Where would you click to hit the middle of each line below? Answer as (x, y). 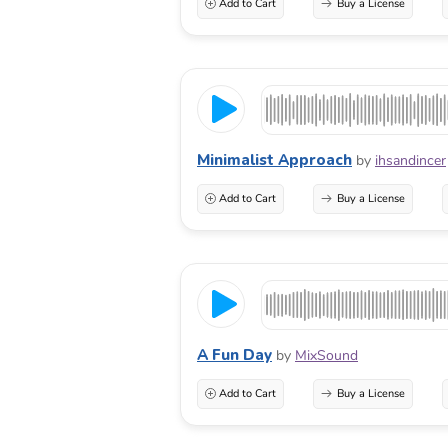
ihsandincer (410, 160)
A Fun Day (234, 354)
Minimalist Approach (274, 159)
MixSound (326, 355)
